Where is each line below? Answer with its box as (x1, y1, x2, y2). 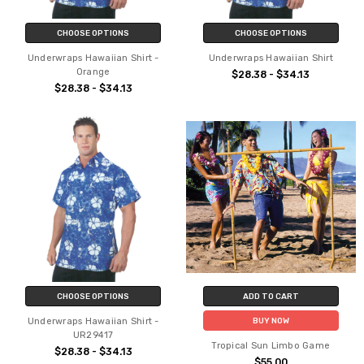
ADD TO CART (242, 292, 299, 301)
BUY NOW (252, 316, 289, 326)
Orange (76, 66, 110, 77)
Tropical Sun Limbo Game (211, 340, 331, 352)
